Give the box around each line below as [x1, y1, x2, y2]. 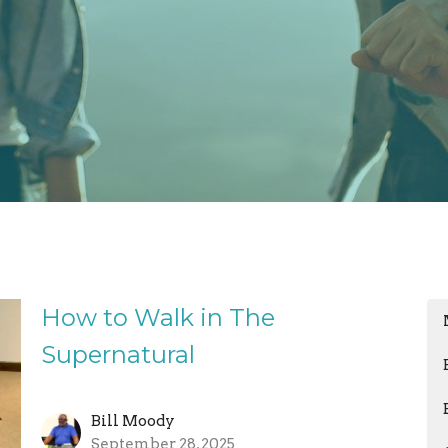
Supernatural [40, 339, 195, 369]
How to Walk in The [40, 302, 275, 332]
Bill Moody [90, 412, 175, 431]
